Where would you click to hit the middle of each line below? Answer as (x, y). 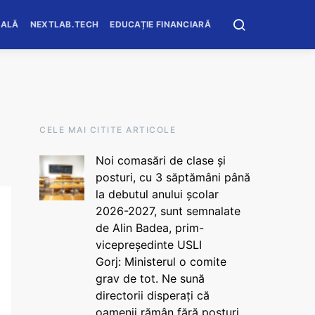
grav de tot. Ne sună (150, 278)
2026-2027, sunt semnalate (168, 211)
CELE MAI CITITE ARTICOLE (108, 130)
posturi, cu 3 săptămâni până (173, 177)
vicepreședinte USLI (148, 245)
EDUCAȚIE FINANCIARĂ (160, 24)
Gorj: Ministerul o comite (161, 262)
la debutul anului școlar (157, 194)
